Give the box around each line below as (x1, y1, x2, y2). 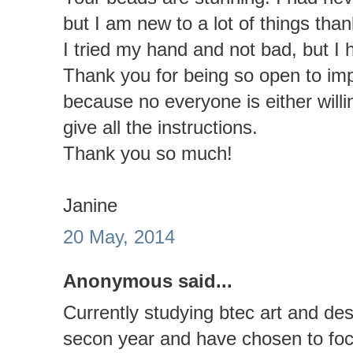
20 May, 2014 (63, 226, 175, 248)
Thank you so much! (63, 142, 232, 164)
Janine (63, 194, 117, 216)
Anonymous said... (63, 269, 232, 292)
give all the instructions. (63, 116, 258, 138)
